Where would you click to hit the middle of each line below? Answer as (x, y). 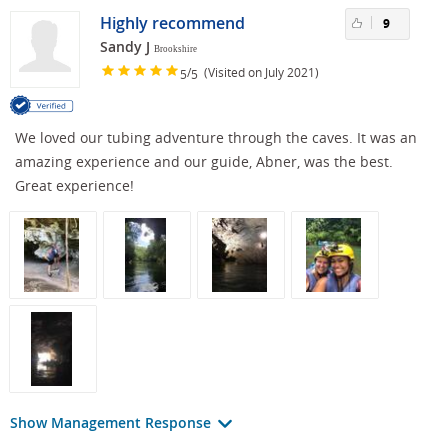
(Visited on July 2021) (258, 71)
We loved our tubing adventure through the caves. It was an (216, 138)
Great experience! (74, 186)
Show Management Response (112, 423)
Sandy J (125, 47)
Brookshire (175, 49)
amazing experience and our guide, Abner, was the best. (204, 162)
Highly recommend (172, 23)
